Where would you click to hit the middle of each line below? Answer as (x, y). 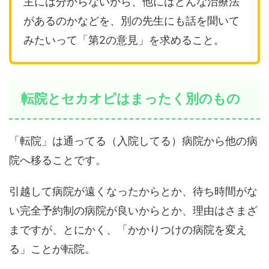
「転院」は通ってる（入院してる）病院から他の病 (133, 141)
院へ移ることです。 (58, 160)
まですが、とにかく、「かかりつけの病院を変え (128, 230)
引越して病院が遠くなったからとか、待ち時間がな (133, 192)
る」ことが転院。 (52, 249)
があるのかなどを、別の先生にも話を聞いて (131, 21)
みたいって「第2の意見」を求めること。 (124, 40)
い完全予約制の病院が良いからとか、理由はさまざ (133, 211)
